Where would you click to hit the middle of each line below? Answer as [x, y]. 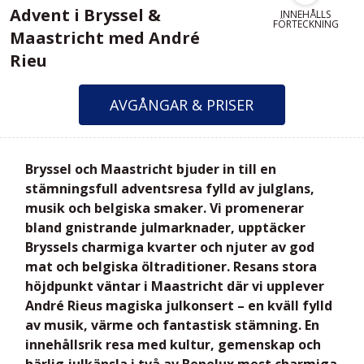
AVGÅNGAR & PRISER [182, 104]
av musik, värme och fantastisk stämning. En [172, 325]
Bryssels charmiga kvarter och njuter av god [170, 247]
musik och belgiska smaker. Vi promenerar [165, 208]
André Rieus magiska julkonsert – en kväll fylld [179, 305]
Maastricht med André [105, 38]
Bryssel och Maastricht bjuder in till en [151, 169]
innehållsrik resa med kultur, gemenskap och [173, 344]
